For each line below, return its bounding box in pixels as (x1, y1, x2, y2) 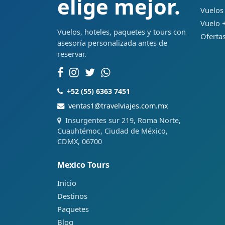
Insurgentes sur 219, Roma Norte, (65, 116, 181, 126)
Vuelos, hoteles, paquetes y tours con (57, 27, 186, 37)
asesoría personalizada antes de (57, 38, 167, 48)
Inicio (57, 178, 76, 188)
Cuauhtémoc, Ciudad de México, (57, 126, 168, 136)
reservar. (57, 49, 86, 59)
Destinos (57, 191, 87, 201)
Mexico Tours (57, 159, 109, 171)
